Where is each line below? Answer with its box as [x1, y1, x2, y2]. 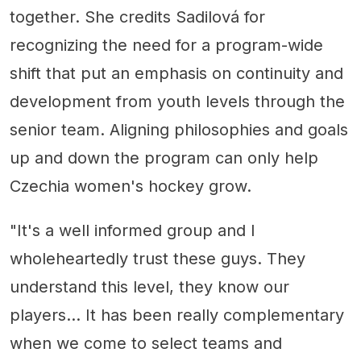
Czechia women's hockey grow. [10, 176, 251, 197]
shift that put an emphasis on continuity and [10, 64, 343, 84]
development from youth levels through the [10, 92, 345, 112]
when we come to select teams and [10, 334, 282, 354]
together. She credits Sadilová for [10, 7, 265, 27]
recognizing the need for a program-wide [10, 35, 323, 56]
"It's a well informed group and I [10, 221, 255, 241]
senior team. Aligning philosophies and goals [10, 120, 348, 140]
